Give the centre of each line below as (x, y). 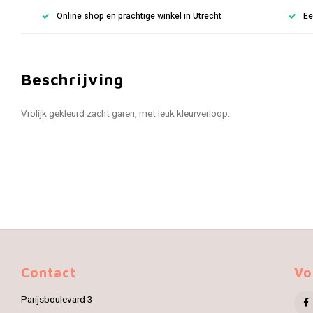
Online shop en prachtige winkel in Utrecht (139, 16)
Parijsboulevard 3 (57, 300)
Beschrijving (73, 79)
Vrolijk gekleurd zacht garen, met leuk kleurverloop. (126, 114)
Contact (49, 272)
